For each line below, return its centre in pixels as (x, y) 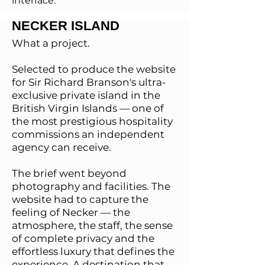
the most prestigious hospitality (92, 121)
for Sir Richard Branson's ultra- (89, 82)
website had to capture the (80, 199)
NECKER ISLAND (66, 26)
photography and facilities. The (91, 186)
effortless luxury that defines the (93, 251)
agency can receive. (62, 147)
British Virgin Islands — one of (88, 108)
